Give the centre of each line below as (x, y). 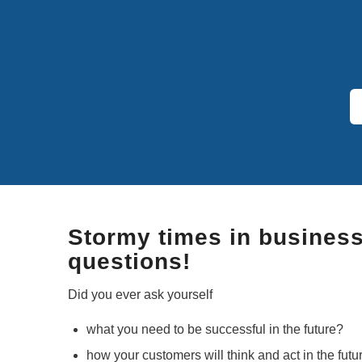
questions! (129, 261)
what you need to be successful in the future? (215, 330)
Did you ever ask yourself (140, 295)
